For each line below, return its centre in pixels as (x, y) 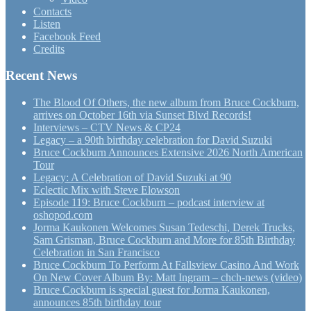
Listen (47, 24)
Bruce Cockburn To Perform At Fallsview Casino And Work (166, 265)
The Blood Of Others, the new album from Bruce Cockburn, (166, 103)
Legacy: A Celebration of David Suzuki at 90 (132, 178)
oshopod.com (63, 215)
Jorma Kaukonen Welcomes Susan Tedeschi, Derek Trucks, (164, 228)
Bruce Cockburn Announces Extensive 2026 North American (168, 153)
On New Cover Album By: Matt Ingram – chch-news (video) (168, 278)
